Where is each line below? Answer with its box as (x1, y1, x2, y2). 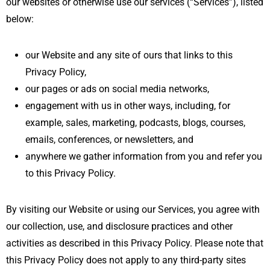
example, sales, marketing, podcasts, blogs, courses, (25, 116, 245, 128)
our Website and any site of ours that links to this (25, 49, 233, 61)
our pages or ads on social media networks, (25, 83, 209, 95)
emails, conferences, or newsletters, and (25, 133, 193, 145)
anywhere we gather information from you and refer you (25, 150, 262, 162)
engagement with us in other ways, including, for (25, 99, 230, 111)
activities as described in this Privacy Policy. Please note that (6, 237, 263, 249)
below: (6, 13, 34, 25)
